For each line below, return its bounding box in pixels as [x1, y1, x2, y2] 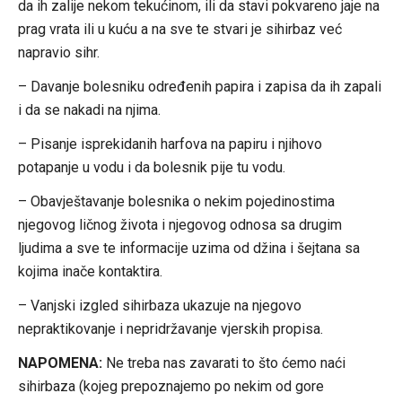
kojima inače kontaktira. [17, 262, 162, 280]
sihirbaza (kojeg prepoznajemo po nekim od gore [17, 377, 324, 395]
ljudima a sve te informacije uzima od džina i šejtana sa [17, 239, 360, 257]
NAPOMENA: [17, 354, 102, 371]
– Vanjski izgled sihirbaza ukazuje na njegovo [17, 296, 301, 314]
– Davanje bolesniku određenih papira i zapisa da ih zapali [17, 77, 381, 95]
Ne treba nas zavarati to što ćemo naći [101, 354, 345, 371]
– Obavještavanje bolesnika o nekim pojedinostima [17, 192, 335, 210]
